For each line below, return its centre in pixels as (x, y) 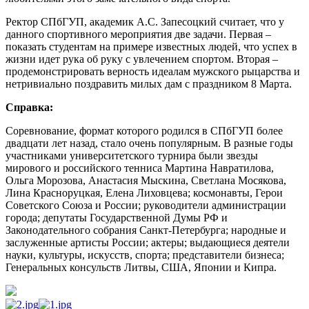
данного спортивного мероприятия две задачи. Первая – (138, 34)
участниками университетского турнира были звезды (132, 155)
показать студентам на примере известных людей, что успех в (151, 46)
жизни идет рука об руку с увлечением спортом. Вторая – (142, 59)
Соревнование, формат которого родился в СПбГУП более (144, 130)
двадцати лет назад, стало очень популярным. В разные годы (149, 143)
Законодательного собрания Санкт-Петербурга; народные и (146, 230)
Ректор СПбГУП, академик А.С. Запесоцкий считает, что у (145, 21)
